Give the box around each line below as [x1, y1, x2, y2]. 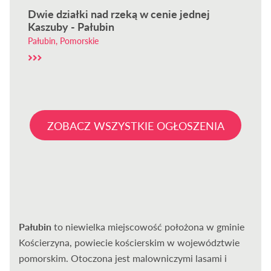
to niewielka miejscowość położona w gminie [51, 221, 245, 233]
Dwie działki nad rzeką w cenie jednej [28, 7, 211, 21]
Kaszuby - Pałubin [28, 20, 115, 33]
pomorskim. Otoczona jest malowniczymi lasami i [19, 252, 227, 264]
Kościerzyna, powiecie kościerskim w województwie [19, 237, 240, 249]
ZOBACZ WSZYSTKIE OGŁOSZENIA [47, 119, 224, 133]
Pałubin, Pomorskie [28, 36, 99, 46]
